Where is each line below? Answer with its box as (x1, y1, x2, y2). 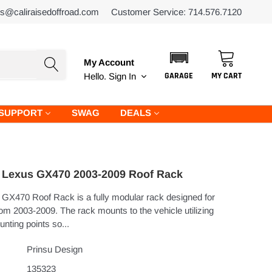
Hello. (84, 70, 106, 81)
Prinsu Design (27, 243, 83, 254)
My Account (84, 56, 134, 67)
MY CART (211, 70, 242, 82)
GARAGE (165, 70, 193, 82)
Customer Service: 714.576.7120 (111, 7, 242, 17)
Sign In (109, 70, 136, 81)
